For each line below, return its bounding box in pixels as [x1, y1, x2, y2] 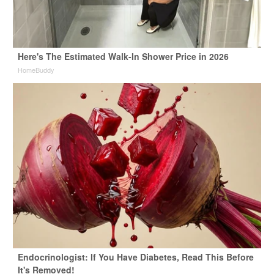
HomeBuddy [17, 65, 54, 75]
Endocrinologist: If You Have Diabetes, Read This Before [17, 251, 254, 264]
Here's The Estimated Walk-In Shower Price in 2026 [17, 50, 229, 63]
